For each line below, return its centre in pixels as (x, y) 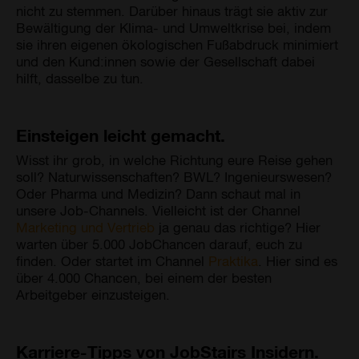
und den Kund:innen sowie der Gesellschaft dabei (165, 61)
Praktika (233, 260)
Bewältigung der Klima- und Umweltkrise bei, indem (173, 27)
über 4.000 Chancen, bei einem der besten (144, 277)
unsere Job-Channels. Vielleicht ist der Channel (158, 210)
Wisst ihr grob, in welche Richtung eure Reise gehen (174, 159)
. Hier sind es (298, 260)
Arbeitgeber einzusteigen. (93, 294)
